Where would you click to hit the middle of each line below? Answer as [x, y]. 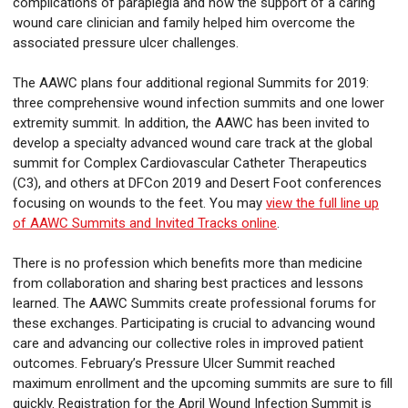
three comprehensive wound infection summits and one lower [199, 103]
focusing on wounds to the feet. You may [139, 204]
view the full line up [322, 204]
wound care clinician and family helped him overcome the [184, 23]
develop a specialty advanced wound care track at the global [193, 143]
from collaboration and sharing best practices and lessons [188, 284]
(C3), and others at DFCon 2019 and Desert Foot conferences [197, 184]
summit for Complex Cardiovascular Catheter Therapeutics [190, 163]
